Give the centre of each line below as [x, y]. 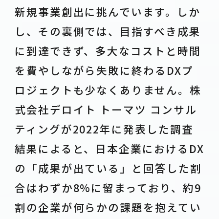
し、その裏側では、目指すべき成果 [108, 31]
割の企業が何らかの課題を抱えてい [108, 207]
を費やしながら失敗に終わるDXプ [104, 70]
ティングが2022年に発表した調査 [104, 129]
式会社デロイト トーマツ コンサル [106, 109]
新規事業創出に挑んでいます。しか [107, 11]
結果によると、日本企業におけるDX [109, 148]
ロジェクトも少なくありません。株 [108, 89]
